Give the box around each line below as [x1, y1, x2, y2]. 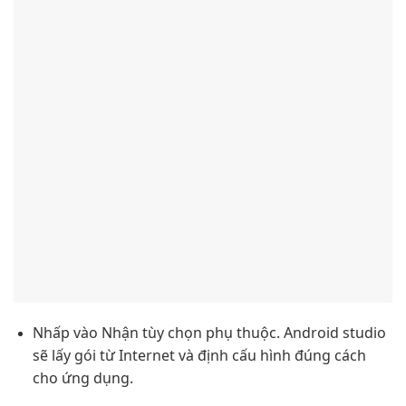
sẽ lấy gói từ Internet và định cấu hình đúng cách [32, 345, 366, 366]
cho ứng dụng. [32, 368, 133, 389]
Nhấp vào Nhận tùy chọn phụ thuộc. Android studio [32, 323, 386, 343]
